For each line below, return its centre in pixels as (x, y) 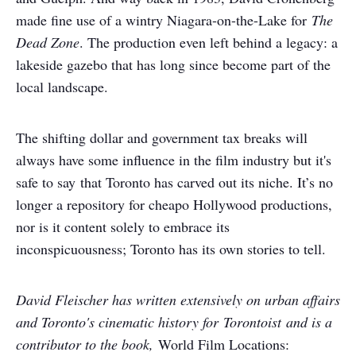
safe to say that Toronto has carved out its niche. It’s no (174, 182)
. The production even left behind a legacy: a (209, 42)
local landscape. (62, 87)
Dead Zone (48, 42)
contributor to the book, (85, 344)
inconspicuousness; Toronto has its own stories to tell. (171, 249)
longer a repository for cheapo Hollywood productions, (174, 204)
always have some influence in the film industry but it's (174, 160)
